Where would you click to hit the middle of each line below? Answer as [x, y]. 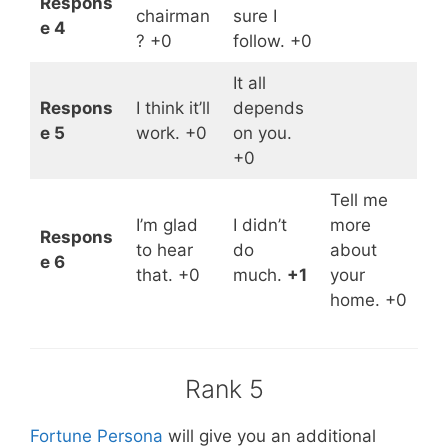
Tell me [358, 200]
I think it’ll [172, 108]
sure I [254, 16]
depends [268, 108]
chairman [172, 16]
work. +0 [171, 133]
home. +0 [368, 300]
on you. [262, 133]
